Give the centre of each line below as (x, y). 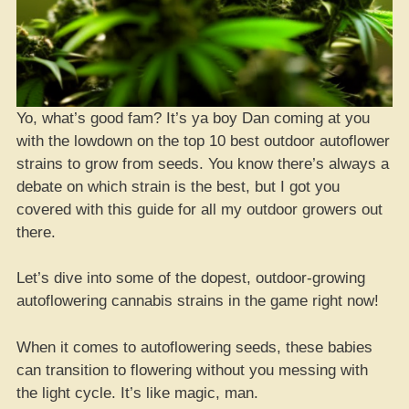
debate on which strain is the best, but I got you (178, 186)
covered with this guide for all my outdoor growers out (199, 209)
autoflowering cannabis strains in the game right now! (198, 301)
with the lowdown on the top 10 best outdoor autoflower (203, 141)
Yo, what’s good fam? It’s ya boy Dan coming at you (193, 118)
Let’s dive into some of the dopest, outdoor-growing (191, 278)
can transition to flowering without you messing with (192, 370)
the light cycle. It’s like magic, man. (137, 393)
